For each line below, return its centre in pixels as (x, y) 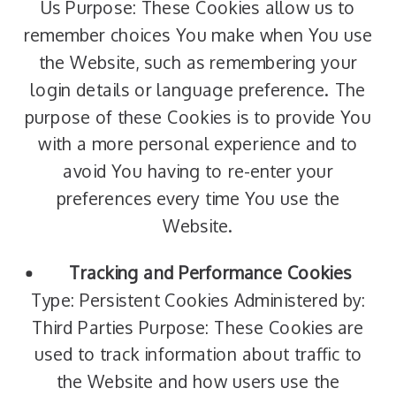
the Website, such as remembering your (198, 62)
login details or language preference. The (198, 90)
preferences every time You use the (198, 198)
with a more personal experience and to (198, 144)
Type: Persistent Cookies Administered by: (198, 300)
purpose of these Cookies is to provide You (198, 117)
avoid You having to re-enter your (198, 171)
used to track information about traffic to (198, 354)
